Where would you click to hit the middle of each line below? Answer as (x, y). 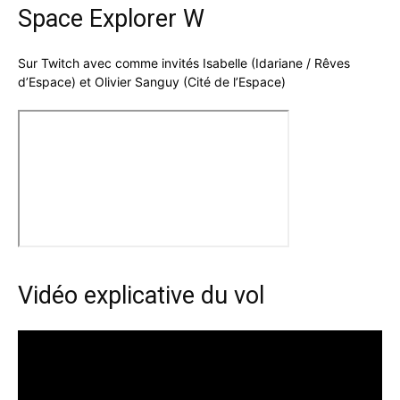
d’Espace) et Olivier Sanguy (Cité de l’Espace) (152, 82)
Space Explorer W (111, 19)
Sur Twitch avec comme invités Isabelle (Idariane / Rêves (184, 63)
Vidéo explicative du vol (141, 296)
